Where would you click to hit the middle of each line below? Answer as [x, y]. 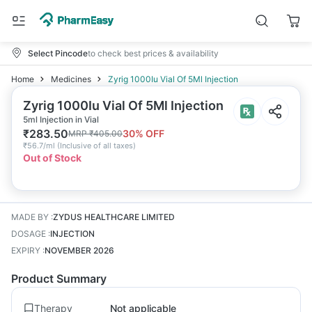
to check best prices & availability [153, 53]
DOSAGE [29, 234]
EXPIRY [26, 250]
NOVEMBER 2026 [79, 250]
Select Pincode [58, 53]
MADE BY [30, 217]
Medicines [71, 79]
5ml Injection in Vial [61, 119]
